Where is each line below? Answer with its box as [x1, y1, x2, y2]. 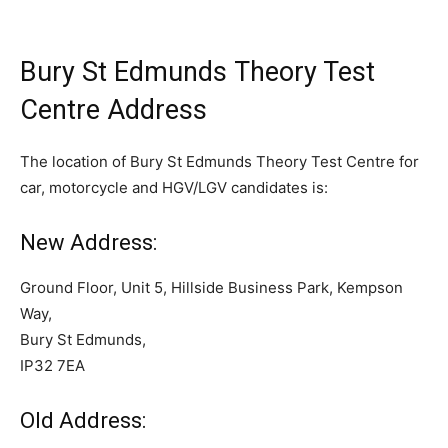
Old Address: [20, 408, 146, 434]
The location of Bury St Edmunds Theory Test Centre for [20, 152, 419, 172]
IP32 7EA [20, 356, 85, 376]
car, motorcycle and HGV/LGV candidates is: [20, 178, 328, 198]
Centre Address [20, 94, 207, 127]
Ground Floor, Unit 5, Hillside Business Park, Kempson [20, 278, 403, 298]
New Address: [20, 230, 157, 256]
